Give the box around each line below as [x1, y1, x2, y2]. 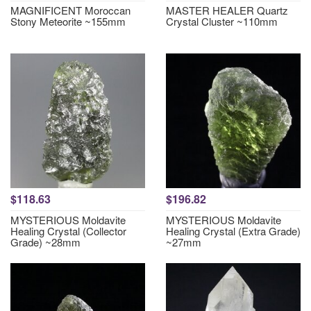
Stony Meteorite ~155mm [10, 14, 126, 28]
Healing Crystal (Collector [10, 224, 126, 238]
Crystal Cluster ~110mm [166, 14, 278, 28]
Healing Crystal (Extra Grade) [166, 224, 301, 238]
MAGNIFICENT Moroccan [10, 3, 131, 17]
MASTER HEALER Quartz [166, 3, 288, 17]
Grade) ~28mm [10, 235, 81, 249]
